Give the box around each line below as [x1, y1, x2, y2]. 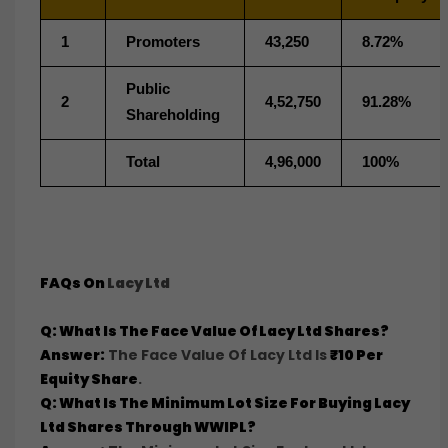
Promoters [126, 34, 200, 50]
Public [126, 81, 170, 97]
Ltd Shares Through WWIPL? [40, 417, 256, 437]
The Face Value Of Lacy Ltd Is [105, 345, 330, 365]
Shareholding [126, 107, 220, 123]
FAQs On [40, 273, 107, 293]
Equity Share [40, 369, 138, 389]
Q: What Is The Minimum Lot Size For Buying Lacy [40, 393, 410, 413]
